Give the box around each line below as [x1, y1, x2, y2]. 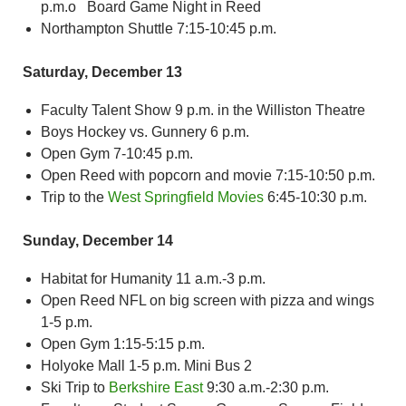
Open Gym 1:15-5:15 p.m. [41, 335, 205, 352]
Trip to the [41, 188, 108, 205]
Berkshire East [109, 379, 203, 395]
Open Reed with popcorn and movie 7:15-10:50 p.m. [41, 167, 375, 183]
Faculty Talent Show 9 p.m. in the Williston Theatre [41, 101, 365, 118]
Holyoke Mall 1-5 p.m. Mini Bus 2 [41, 357, 252, 373]
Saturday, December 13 [23, 63, 182, 80]
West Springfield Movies [108, 188, 264, 205]
